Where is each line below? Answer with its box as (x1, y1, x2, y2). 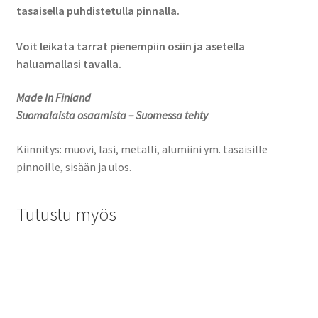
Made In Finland (16, 90, 91, 105)
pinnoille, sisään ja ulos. (16, 159, 131, 174)
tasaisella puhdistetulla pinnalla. (16, 3, 180, 18)
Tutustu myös (16, 202, 116, 226)
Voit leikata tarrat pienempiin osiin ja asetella (16, 38, 245, 53)
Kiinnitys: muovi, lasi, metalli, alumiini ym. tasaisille (16, 141, 268, 156)
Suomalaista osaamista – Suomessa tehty (16, 108, 208, 123)
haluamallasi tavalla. (16, 56, 121, 71)
